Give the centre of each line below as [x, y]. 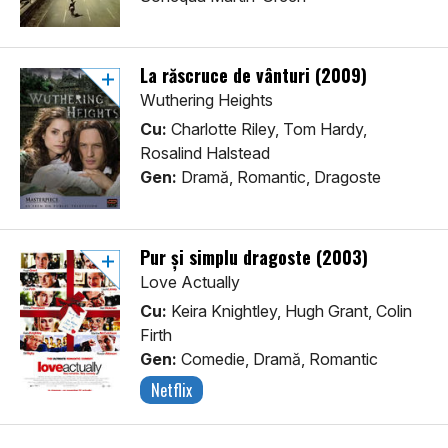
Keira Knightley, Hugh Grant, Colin [289, 311]
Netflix [171, 390]
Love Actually [190, 282]
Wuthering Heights [206, 100]
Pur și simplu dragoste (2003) [254, 257]
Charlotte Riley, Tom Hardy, [267, 129]
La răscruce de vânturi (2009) [253, 75]
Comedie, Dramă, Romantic [277, 359]
